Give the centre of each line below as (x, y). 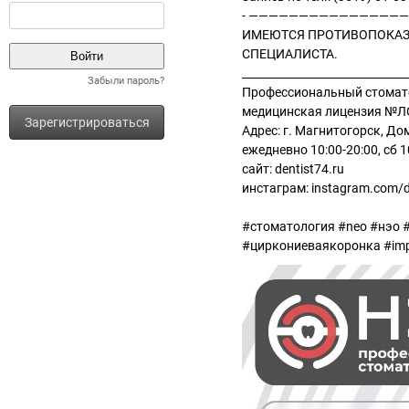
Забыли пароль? (126, 81)
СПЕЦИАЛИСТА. (290, 54)
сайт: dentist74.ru (293, 169)
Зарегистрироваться (87, 122)
